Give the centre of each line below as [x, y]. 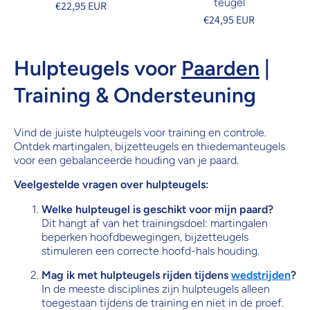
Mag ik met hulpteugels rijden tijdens [136, 275]
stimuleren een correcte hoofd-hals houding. [151, 250]
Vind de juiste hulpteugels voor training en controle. [140, 132]
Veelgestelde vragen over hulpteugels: [111, 184]
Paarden [220, 68]
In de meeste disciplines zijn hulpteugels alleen [156, 289]
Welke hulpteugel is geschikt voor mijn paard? [157, 209]
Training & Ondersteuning [135, 95]
